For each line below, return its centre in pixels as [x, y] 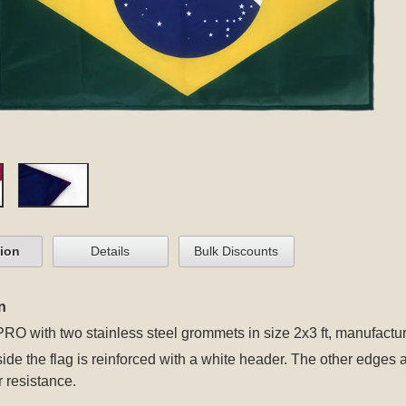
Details [111, 251]
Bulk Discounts [237, 251]
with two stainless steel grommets [135, 333]
